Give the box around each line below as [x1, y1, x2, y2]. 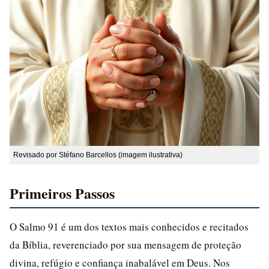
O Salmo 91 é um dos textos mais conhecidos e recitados [10, 219, 249, 234]
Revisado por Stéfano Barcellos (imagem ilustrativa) [13, 150, 183, 159]
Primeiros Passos [10, 182, 115, 204]
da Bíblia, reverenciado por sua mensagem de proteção [10, 237, 241, 252]
